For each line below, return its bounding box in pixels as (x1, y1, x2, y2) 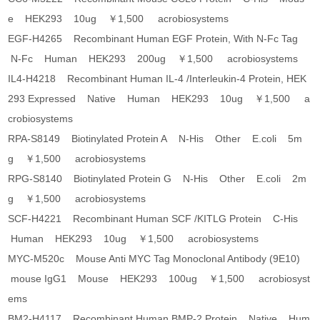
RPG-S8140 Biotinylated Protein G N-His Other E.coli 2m (8, 173, 307, 185)
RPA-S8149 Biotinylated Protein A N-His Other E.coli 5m (8, 133, 303, 145)
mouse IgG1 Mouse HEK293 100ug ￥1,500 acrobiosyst (8, 273, 311, 285)
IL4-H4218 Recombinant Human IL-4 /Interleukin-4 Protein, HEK (8, 73, 307, 85)
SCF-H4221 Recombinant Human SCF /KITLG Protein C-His (8, 213, 304, 225)
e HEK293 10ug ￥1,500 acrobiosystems (8, 13, 229, 25)
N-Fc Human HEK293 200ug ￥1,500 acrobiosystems (8, 53, 299, 65)
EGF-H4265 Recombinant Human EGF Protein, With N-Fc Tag (8, 33, 304, 45)
